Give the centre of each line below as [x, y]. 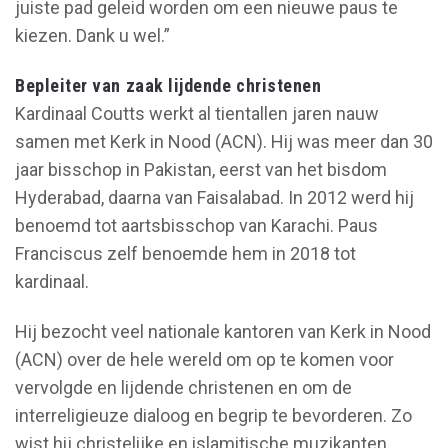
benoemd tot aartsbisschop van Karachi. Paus [196, 225]
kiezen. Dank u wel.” [92, 35]
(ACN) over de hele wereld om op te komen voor [204, 359]
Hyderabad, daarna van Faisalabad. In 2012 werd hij [214, 197]
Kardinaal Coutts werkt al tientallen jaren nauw [197, 113]
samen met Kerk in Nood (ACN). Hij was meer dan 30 [224, 141]
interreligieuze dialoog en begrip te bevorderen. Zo [213, 415]
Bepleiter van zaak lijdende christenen [168, 85]
